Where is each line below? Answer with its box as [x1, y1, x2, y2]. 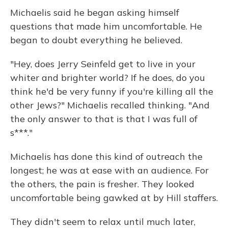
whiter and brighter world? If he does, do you [10, 72, 205, 83]
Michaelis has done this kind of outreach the [10, 151, 203, 162]
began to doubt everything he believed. [10, 34, 182, 46]
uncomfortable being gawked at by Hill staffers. [10, 192, 218, 204]
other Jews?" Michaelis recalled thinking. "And [10, 99, 210, 111]
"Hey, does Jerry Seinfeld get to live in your [10, 58, 195, 70]
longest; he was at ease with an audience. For [10, 164, 209, 176]
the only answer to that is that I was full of [10, 113, 197, 125]
